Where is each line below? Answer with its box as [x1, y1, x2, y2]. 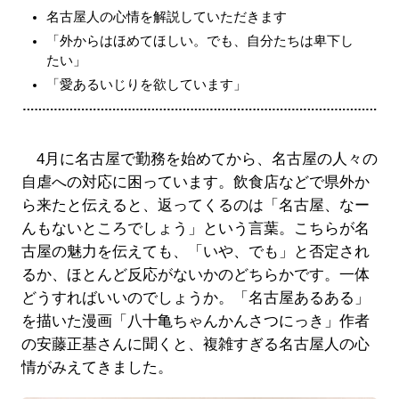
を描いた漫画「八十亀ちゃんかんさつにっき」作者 [20, 312, 370, 330]
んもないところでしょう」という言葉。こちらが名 [20, 219, 370, 237]
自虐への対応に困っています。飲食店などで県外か [20, 173, 370, 191]
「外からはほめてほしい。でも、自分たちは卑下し [45, 32, 354, 48]
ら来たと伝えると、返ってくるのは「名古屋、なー [20, 196, 370, 214]
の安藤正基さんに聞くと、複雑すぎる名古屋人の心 [20, 335, 370, 353]
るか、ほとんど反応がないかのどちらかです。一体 [20, 265, 370, 283]
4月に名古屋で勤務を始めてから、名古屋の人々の [20, 150, 378, 167]
